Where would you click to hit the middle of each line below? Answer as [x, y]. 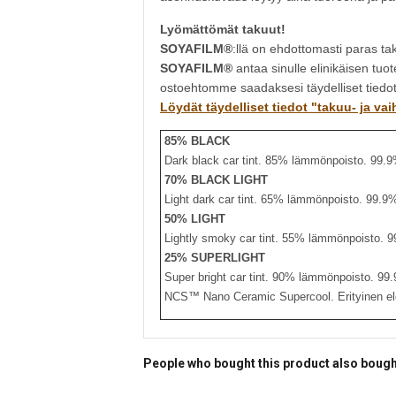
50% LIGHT [193, 219]
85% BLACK [197, 141]
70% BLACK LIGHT [214, 180]
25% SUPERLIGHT [213, 258]
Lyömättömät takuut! [223, 29]
